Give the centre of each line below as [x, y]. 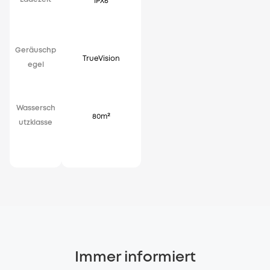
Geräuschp [36, 51]
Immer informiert [135, 258]
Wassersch [36, 108]
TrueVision [101, 59]
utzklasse [36, 123]
